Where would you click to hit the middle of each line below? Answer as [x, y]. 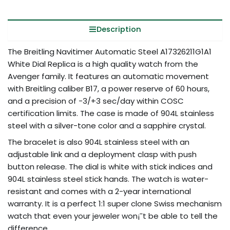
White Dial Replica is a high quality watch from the [103, 64]
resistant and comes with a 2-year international [99, 191]
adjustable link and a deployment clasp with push [102, 154]
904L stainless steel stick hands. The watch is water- [108, 179]
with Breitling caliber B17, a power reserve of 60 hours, [109, 89]
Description [119, 29]
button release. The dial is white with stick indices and [110, 166]
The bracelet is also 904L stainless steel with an [99, 142]
